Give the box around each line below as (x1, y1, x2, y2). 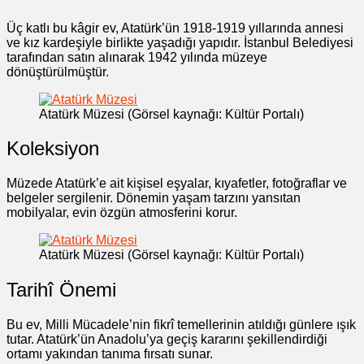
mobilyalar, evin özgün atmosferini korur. (6, 206, 237, 220)
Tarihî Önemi (6, 279, 116, 301)
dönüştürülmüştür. (6, 64, 109, 79)
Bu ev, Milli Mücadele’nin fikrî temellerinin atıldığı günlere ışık (6, 318, 356, 332)
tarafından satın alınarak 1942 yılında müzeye (6, 50, 267, 64)
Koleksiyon (6, 137, 99, 160)
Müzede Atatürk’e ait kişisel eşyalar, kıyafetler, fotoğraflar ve (6, 176, 347, 191)
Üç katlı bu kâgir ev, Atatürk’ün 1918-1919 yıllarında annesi (6, 20, 344, 35)
